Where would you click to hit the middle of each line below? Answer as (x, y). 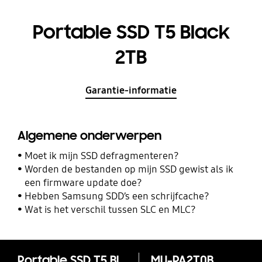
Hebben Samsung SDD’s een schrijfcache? (117, 196)
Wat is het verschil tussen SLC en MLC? (111, 209)
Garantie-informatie (131, 90)
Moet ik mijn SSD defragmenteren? (102, 156)
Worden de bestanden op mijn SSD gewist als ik (129, 169)
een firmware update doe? (84, 182)
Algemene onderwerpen (89, 136)
